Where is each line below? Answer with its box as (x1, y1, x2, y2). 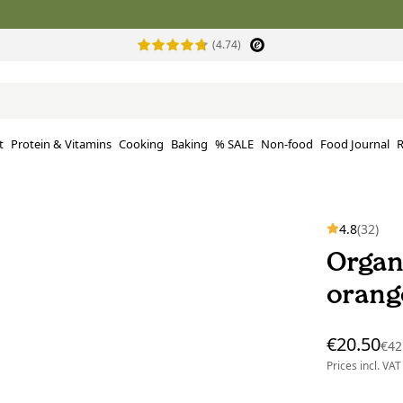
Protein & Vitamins (11, 136, 112, 153)
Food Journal (320, 136, 390, 153)
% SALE (215, 136, 254, 153)
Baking (171, 136, 208, 153)
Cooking (119, 136, 164, 153)
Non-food (261, 136, 313, 153)
